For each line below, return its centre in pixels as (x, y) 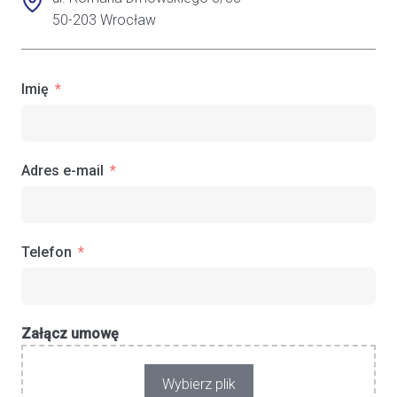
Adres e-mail (62, 171)
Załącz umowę (70, 334)
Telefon (47, 253)
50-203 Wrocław (104, 20)
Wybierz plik (198, 385)
